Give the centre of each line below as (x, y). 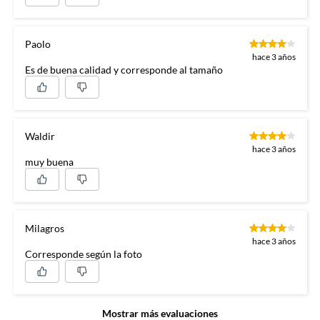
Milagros (44, 228)
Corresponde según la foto (83, 254)
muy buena (49, 162)
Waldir (40, 136)
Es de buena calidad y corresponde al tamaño (124, 70)
